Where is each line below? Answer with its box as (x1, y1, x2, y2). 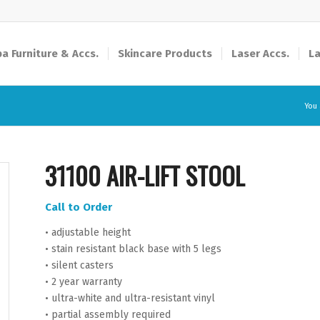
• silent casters (44, 259, 114, 271)
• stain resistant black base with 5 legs (44, 242, 221, 255)
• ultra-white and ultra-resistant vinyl (44, 291, 215, 304)
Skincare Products (118, 47, 212, 60)
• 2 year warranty (44, 275, 122, 288)
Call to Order (44, 201, 112, 214)
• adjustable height (44, 226, 131, 239)
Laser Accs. (231, 47, 289, 60)
